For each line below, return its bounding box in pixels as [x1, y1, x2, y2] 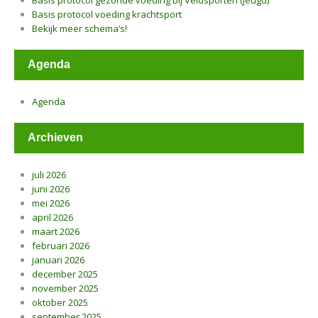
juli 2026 [32, 168, 66, 181]
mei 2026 [32, 197, 70, 209]
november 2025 [32, 282, 99, 295]
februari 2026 [32, 239, 89, 252]
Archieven [28, 131, 83, 143]
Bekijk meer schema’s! [32, 22, 127, 35]
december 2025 [32, 268, 98, 280]
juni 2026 [32, 182, 70, 195]
